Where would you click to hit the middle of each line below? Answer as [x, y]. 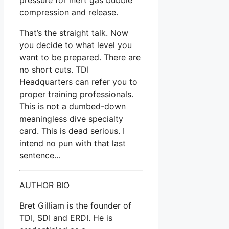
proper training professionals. [76, 94]
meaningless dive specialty [71, 118]
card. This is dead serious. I [72, 131]
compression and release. [69, 12]
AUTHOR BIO [44, 185]
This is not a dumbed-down [73, 106]
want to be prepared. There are [80, 57]
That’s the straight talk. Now [74, 32]
